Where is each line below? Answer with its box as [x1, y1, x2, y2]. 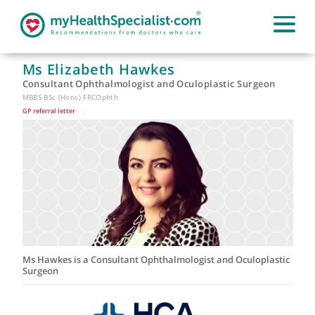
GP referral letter [25, 117, 84, 128]
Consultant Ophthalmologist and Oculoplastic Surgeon [25, 86, 306, 101]
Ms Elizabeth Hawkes [25, 66, 195, 88]
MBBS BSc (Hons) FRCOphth [25, 102, 131, 114]
